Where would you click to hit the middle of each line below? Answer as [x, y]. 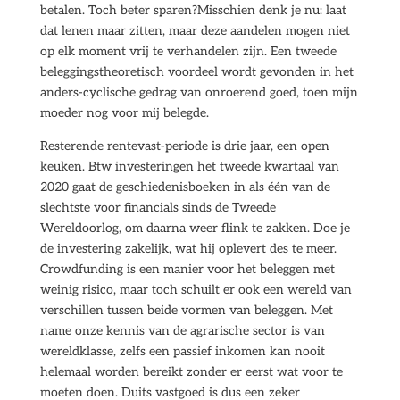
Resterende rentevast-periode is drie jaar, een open [184, 146]
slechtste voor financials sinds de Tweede [158, 208]
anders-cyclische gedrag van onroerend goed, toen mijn [199, 92]
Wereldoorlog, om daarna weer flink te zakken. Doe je [195, 228]
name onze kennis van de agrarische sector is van [182, 331]
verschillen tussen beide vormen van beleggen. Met [186, 310]
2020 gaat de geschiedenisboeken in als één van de [185, 187]
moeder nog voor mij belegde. [124, 113]
